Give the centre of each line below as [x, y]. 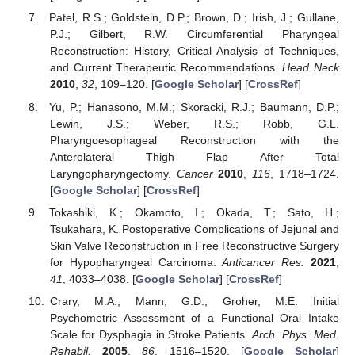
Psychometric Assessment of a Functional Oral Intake [194, 317]
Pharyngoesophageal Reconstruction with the [194, 140]
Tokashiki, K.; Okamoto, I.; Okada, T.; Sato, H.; [194, 212]
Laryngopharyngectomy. [113, 173]
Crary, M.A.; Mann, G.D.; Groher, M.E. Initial [194, 301]
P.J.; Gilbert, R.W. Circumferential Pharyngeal [194, 34]
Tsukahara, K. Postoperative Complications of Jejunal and [194, 229]
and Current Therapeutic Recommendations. [166, 68]
